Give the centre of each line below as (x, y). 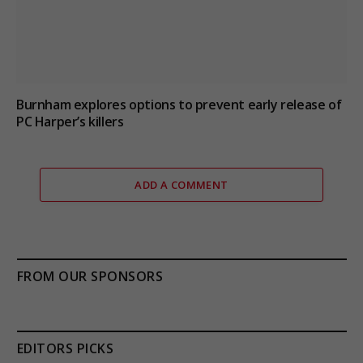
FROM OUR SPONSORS (90, 277)
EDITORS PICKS (66, 349)
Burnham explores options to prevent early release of (179, 105)
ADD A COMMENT (181, 185)
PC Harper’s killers (70, 122)
